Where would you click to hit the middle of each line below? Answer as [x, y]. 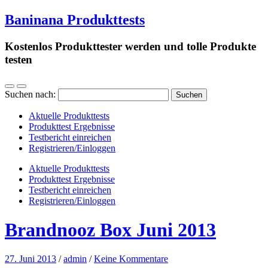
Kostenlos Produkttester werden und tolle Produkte [130, 46]
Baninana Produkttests [75, 19]
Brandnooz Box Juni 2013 [110, 229]
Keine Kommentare [131, 259]
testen [19, 59]
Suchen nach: [30, 94]
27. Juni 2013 [31, 259]
